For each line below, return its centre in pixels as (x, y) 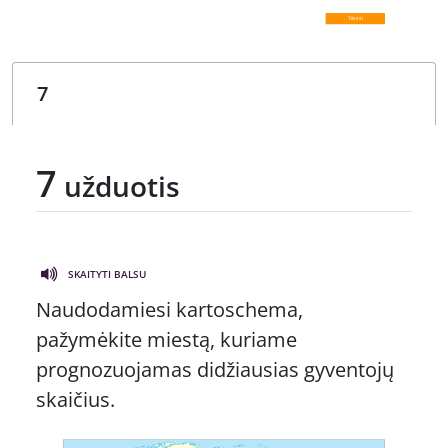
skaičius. (75, 400)
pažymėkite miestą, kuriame (166, 340)
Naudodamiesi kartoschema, (169, 310)
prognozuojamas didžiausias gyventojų (215, 370)
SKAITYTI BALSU (107, 274)
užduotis (118, 186)
